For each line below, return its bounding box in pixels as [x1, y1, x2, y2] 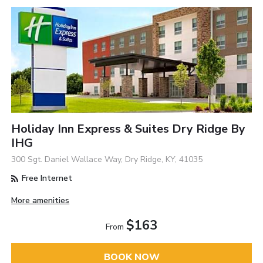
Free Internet [19, 173, 73, 184]
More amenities [11, 195, 70, 207]
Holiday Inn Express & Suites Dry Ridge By [11, 121, 246, 137]
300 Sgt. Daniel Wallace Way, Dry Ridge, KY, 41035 [11, 154, 203, 165]
